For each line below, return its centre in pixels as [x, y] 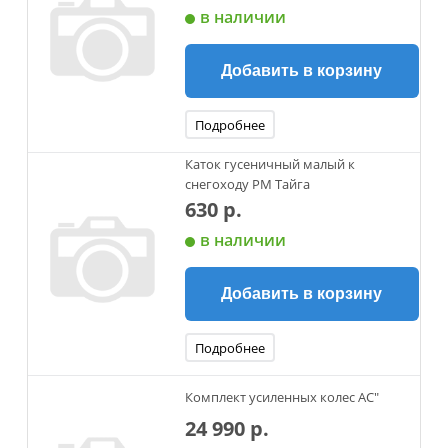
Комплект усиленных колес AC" [281, 396]
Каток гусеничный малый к [269, 164]
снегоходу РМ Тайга [247, 184]
